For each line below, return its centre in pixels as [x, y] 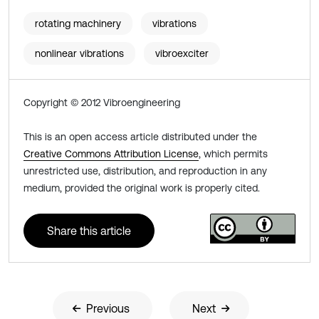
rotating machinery [78, 23]
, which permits [233, 154]
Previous [108, 308]
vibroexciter [182, 53]
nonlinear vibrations [79, 53]
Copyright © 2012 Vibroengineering [102, 103]
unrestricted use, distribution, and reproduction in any [145, 171]
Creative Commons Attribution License [111, 154]
